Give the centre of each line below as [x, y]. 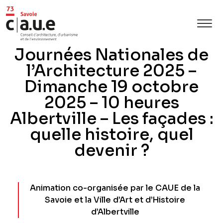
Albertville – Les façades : [111, 118]
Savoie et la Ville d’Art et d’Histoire [115, 200]
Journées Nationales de [111, 55]
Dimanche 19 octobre [111, 86]
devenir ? [111, 150]
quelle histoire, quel [111, 134]
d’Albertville [115, 212]
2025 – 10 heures [111, 102]
